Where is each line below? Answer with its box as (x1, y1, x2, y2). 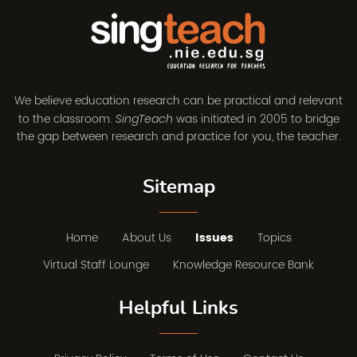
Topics (257, 229, 292, 248)
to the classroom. (18, 110, 116, 129)
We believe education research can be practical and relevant (14, 92, 343, 111)
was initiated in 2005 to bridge (172, 110, 339, 129)
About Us (121, 229, 171, 248)
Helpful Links (119, 299, 238, 319)
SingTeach (115, 111, 173, 127)
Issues (194, 229, 233, 248)
